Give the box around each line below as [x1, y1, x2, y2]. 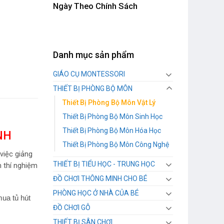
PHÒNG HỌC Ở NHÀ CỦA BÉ [53, 189, 139, 197]
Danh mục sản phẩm [53, 49, 134, 60]
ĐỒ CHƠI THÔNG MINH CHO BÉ [53, 174, 147, 183]
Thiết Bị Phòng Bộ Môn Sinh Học [62, 112, 162, 121]
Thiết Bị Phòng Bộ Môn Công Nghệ [62, 140, 169, 149]
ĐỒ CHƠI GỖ [53, 203, 90, 212]
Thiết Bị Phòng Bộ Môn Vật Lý [62, 98, 155, 107]
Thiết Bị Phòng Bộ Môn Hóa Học [62, 126, 161, 135]
